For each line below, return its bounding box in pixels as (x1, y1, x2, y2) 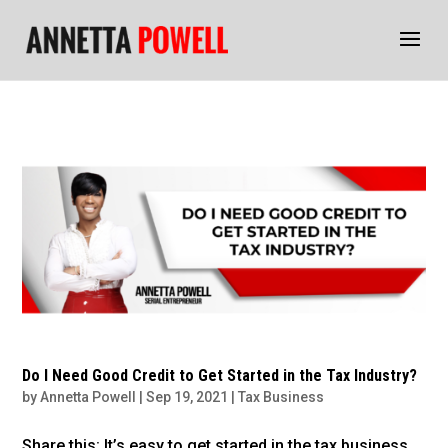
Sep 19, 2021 (146, 388, 229, 405)
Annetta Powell (40, 388, 137, 405)
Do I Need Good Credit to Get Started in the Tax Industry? (22, 365, 418, 385)
